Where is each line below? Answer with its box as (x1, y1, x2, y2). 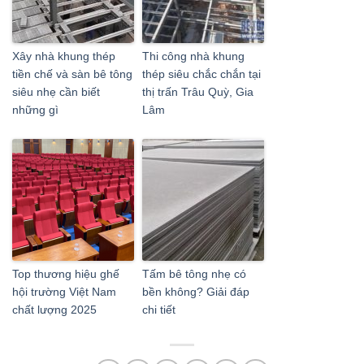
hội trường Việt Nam (12, 285, 116, 299)
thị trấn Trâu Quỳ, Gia (142, 85, 253, 99)
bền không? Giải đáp (142, 285, 249, 299)
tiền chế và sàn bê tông (12, 67, 132, 81)
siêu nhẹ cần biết (12, 85, 100, 99)
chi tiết (142, 303, 175, 317)
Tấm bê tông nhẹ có (142, 267, 246, 281)
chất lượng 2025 (12, 303, 97, 317)
